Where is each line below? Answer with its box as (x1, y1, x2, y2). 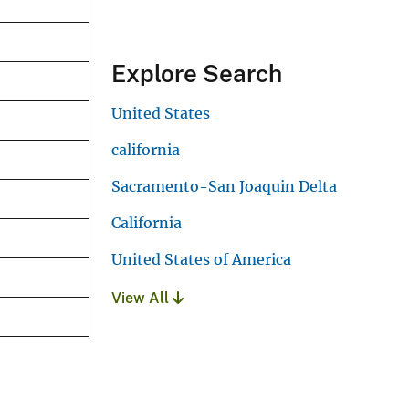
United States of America (111, 249, 291, 268)
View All (111, 288, 173, 307)
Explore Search (111, 58, 282, 88)
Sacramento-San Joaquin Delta (111, 176, 337, 195)
